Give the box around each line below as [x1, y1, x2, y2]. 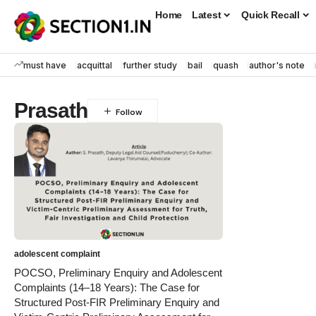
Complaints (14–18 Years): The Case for [14, 281, 200, 294]
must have [23, 59, 66, 71]
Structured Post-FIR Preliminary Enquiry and [14, 296, 219, 309]
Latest [192, 8, 221, 20]
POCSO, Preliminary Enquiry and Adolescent [14, 267, 222, 279]
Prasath [14, 99, 88, 123]
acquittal [77, 59, 112, 71]
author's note [249, 59, 305, 71]
